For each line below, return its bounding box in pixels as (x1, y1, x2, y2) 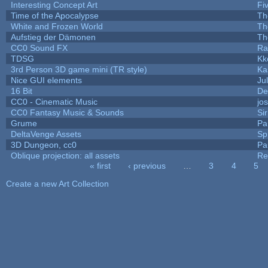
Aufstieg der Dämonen (10, 32, 96, 42)
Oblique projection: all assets (10, 150, 120, 160)
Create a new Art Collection (5, 178, 109, 188)
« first (89, 160, 111, 170)
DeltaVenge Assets (10, 129, 81, 139)
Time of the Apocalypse (10, 10, 99, 20)
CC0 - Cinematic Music (10, 96, 98, 106)
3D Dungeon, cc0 (10, 139, 77, 150)
